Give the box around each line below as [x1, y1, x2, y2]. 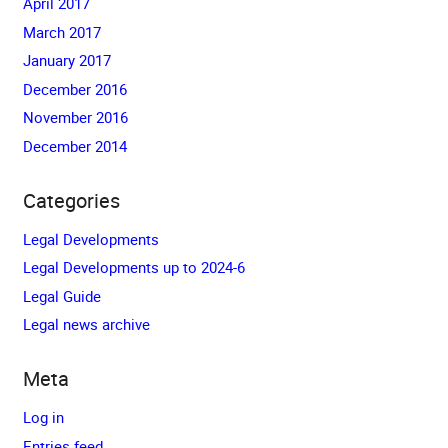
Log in [22, 407, 64, 427]
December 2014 [22, 135, 127, 156]
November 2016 [22, 107, 128, 127]
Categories [22, 186, 120, 214]
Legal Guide [22, 285, 101, 306]
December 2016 [22, 78, 127, 99]
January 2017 [22, 50, 111, 70]
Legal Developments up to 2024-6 [22, 257, 245, 277]
